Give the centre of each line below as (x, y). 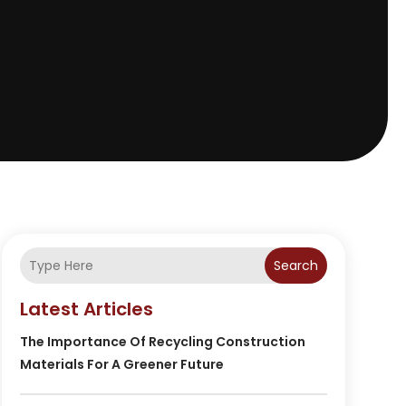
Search (295, 266)
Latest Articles (86, 309)
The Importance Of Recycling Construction (162, 342)
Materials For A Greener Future (121, 365)
